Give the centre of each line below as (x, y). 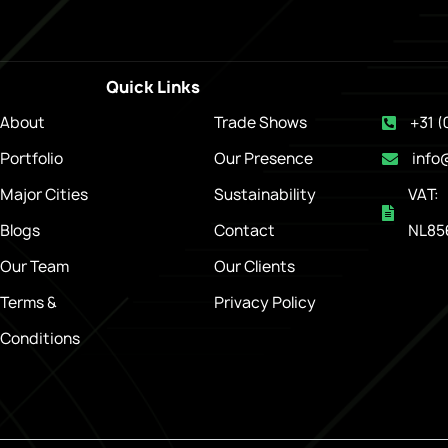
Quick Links (152, 86)
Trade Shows (260, 122)
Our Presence (263, 158)
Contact (244, 230)
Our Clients (254, 266)
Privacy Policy (264, 302)
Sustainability (264, 194)
